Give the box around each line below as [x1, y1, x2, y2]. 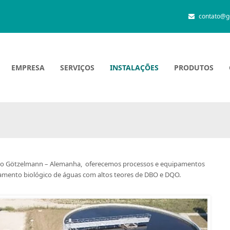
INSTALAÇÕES [110, 62, 159, 72]
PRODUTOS [174, 62, 214, 72]
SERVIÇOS [60, 62, 94, 72]
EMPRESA [11, 62, 45, 72]
